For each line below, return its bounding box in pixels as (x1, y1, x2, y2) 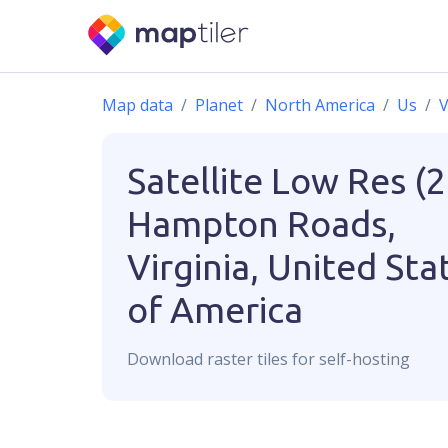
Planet (195, 94, 243, 116)
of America (127, 289, 303, 330)
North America (265, 94, 375, 116)
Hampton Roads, (127, 203, 396, 244)
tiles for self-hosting (253, 348, 410, 370)
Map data (102, 94, 173, 116)
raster (207, 348, 253, 370)
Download (127, 348, 207, 370)
